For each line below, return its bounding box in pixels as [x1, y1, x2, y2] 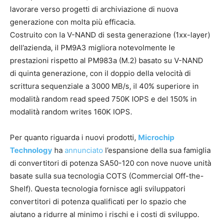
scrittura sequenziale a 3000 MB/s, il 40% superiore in [10, 81, 199, 91]
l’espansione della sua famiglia [103, 146, 211, 155]
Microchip [138, 133, 174, 143]
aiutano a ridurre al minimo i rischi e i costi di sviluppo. [10, 210, 199, 220]
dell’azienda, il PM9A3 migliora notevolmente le [10, 43, 175, 53]
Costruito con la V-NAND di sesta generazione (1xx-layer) [10, 30, 210, 40]
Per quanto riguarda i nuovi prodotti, [10, 133, 138, 143]
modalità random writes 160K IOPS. [10, 107, 132, 117]
